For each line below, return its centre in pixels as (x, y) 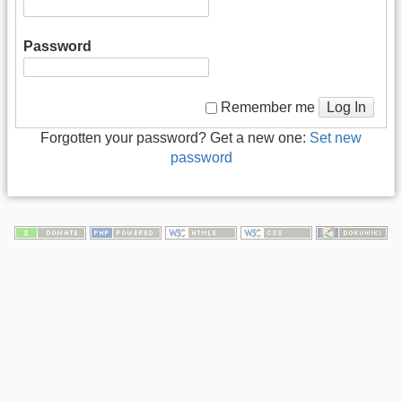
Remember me (268, 108)
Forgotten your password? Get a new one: (175, 138)
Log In (346, 107)
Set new (336, 138)
